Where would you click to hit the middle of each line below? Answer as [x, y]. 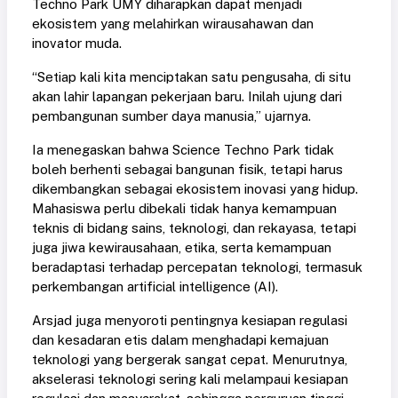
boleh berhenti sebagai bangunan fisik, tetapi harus [187, 170]
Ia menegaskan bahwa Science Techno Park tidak [183, 150]
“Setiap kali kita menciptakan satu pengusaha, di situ [191, 77]
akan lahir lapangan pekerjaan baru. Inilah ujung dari [187, 97]
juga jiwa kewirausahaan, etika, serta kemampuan [182, 248]
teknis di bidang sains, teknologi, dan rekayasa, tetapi [194, 228]
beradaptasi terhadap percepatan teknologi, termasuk [197, 267]
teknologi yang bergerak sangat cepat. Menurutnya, [190, 360]
